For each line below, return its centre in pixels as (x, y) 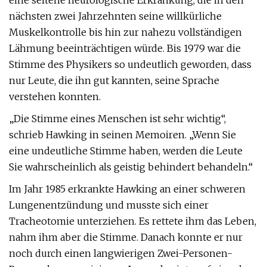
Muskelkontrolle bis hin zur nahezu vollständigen (125, 32)
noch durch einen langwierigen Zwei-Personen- (121, 253)
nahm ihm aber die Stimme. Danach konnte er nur (126, 237)
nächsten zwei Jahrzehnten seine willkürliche (115, 16)
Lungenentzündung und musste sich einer (109, 205)
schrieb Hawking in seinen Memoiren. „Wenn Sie (122, 135)
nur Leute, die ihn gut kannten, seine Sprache (114, 80)
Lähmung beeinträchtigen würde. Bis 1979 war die (125, 48)
